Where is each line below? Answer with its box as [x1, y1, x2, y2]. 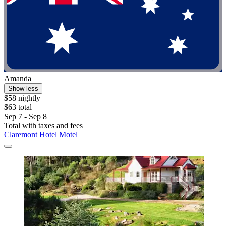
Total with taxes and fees [4, 121, 83, 130]
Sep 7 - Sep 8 [4, 112, 47, 121]
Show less [8, 85, 38, 93]
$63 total [4, 103, 32, 112]
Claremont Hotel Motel [4, 130, 78, 139]
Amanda [4, 74, 31, 83]
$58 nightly [4, 94, 40, 103]
